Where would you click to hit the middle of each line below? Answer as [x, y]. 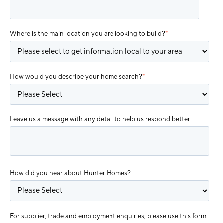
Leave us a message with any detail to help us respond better [100, 119]
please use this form [177, 216]
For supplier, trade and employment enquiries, [79, 216]
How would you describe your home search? [76, 77]
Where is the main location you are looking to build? [88, 34]
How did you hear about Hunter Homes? [70, 173]
